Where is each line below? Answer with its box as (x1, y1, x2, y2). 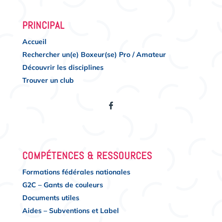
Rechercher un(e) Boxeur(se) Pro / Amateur (22, 50, 166, 59)
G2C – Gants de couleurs (22, 180, 103, 189)
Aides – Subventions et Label (22, 206, 119, 215)
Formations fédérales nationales (22, 167, 130, 176)
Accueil (22, 37, 47, 46)
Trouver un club (22, 75, 74, 85)
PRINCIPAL (22, 18, 64, 32)
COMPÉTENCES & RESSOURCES (22, 149, 152, 162)
